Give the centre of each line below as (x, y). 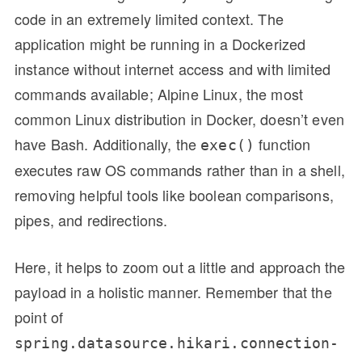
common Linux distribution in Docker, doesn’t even (180, 118)
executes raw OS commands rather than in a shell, (180, 169)
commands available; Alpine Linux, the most (159, 93)
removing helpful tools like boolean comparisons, (174, 194)
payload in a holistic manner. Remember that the (173, 291)
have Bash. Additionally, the (108, 143)
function (283, 143)
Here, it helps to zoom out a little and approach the (180, 266)
